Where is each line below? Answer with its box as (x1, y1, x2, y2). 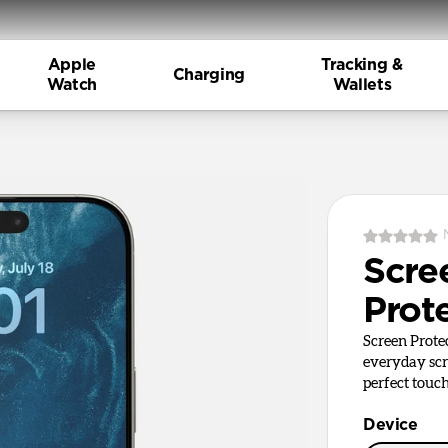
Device (363, 417, 418, 433)
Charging (172, 67, 245, 83)
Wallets (332, 77, 392, 93)
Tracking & (321, 57, 403, 73)
